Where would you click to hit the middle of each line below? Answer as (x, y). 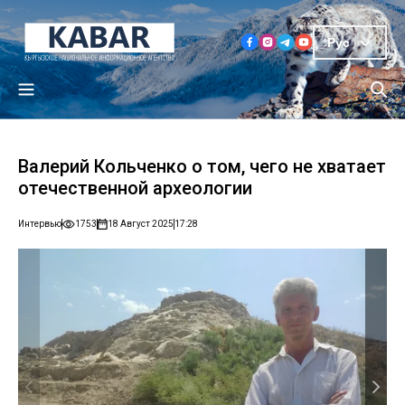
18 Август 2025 (141, 224)
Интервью (40, 224)
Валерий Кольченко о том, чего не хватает (202, 167)
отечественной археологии (135, 188)
